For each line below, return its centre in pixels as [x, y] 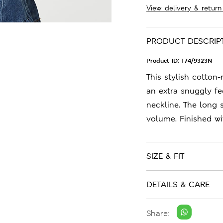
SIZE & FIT [165, 156]
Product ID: [164, 61]
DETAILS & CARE [178, 184]
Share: [158, 213]
